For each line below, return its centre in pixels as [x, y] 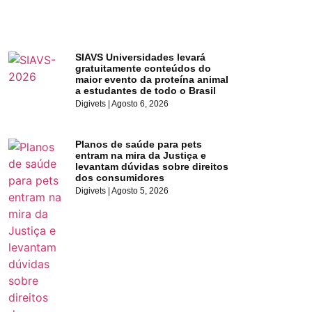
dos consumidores [122, 178]
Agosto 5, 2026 [140, 191]
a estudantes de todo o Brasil [146, 91]
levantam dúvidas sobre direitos [152, 167]
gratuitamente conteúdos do [143, 69]
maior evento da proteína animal [152, 80]
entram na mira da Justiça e [141, 156]
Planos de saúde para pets [139, 145]
